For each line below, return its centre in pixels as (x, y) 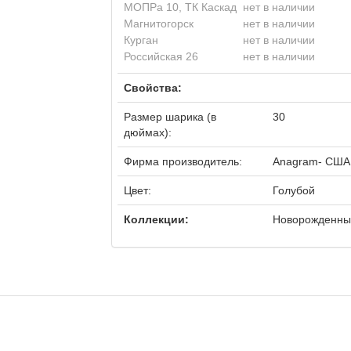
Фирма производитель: (183, 161)
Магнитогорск (160, 24)
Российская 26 (162, 56)
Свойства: (152, 88)
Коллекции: (156, 219)
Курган (142, 40)
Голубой (293, 190)
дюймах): (147, 132)
